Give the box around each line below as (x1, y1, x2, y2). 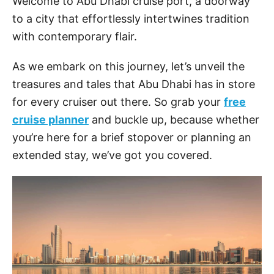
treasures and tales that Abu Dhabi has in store (12, 78, 255, 91)
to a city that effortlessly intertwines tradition (12, 12, 250, 25)
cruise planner (12, 113, 89, 126)
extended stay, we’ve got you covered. (12, 149, 212, 161)
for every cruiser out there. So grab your (12, 95, 224, 108)
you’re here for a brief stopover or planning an (12, 131, 251, 144)
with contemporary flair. (12, 30, 137, 43)
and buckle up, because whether (89, 113, 259, 126)
